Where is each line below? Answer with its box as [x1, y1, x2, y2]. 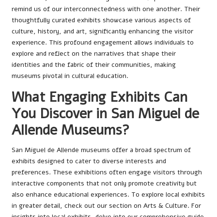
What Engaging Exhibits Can [12, 87, 187, 107]
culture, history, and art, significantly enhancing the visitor [12, 26, 193, 36]
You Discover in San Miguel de [12, 104, 199, 123]
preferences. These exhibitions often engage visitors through [12, 167, 202, 177]
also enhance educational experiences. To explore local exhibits [12, 189, 205, 199]
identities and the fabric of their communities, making [12, 60, 176, 69]
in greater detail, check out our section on [12, 201, 143, 210]
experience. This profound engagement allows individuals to [12, 37, 194, 47]
